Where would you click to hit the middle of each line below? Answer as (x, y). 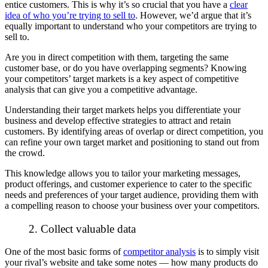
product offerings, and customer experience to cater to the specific (128, 184)
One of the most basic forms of (64, 252)
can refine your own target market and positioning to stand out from (132, 142)
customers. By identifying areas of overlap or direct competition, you (134, 131)
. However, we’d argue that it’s (193, 15)
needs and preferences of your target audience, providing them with (132, 195)
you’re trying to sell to (92, 15)
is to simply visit (227, 252)
